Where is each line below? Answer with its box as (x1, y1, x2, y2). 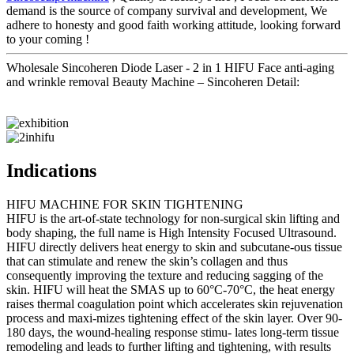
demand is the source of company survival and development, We (6, 3, 327, 17)
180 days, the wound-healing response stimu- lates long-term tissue (6, 325, 339, 339)
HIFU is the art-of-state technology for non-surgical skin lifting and (6, 211, 340, 225)
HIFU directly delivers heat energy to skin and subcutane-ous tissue (6, 239, 342, 254)
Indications (6, 160, 96, 181)
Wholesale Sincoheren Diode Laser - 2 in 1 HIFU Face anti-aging (6, 60, 334, 74)
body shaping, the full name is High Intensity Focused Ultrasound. (6, 225, 337, 239)
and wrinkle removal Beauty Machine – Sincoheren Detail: (6, 74, 299, 88)
